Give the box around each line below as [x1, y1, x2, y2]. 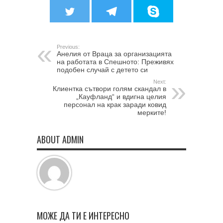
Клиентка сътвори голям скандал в [53, 85, 166, 93]
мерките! [137, 109, 166, 117]
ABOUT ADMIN [37, 133, 84, 146]
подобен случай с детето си [57, 66, 148, 74]
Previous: [57, 44, 80, 50]
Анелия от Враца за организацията [57, 50, 172, 58]
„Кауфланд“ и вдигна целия [76, 93, 166, 101]
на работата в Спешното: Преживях [57, 58, 174, 66]
